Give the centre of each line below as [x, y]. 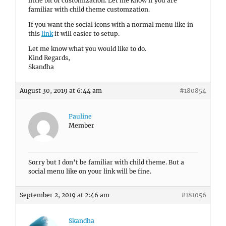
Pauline [80, 116]
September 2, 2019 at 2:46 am [65, 195]
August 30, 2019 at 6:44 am [61, 91]
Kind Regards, [49, 58]
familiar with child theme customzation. [89, 9]
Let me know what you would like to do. [87, 49]
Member [81, 125]
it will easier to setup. [86, 34]
